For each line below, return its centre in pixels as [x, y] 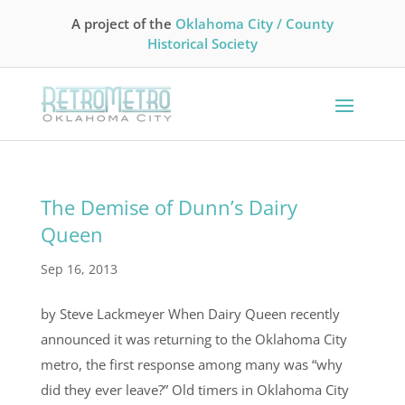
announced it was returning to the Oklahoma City [193, 339]
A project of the [123, 24]
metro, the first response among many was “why [191, 365]
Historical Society [202, 43]
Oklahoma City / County [254, 24]
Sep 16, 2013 [79, 269]
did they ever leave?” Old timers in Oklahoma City [194, 390]
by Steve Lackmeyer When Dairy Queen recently [190, 314]
